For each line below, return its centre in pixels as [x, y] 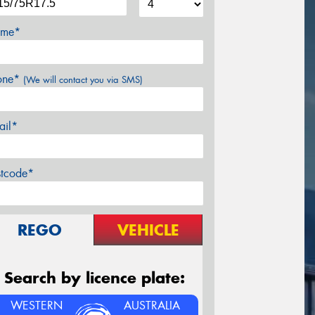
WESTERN [36, 305]
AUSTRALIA [152, 305]
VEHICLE [148, 230]
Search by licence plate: [94, 277]
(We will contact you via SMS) [83, 79]
